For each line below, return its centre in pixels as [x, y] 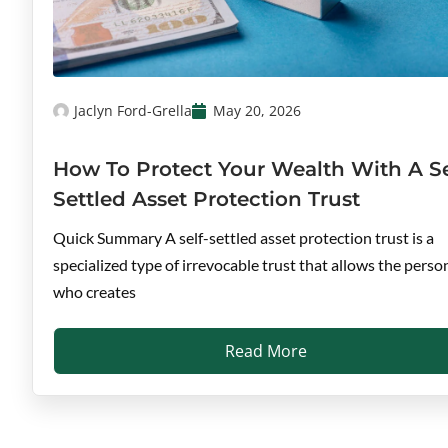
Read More [266, 351]
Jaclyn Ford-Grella [133, 111]
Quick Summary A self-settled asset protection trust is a [243, 238]
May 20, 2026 [257, 111]
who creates [94, 292]
